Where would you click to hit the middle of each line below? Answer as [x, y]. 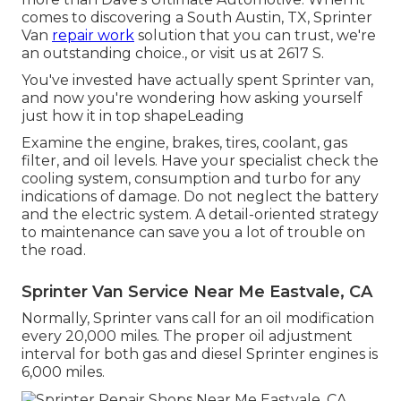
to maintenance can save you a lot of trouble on [193, 233]
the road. [54, 251]
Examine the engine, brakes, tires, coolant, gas [184, 143]
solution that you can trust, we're [255, 36]
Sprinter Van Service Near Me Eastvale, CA [197, 292]
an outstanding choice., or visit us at [149, 54]
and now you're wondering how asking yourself [192, 98]
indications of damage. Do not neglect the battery [200, 197]
